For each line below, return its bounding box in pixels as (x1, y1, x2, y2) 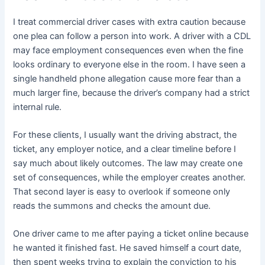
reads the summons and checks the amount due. (13, 201, 211, 212)
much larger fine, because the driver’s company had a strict (13, 87, 250, 98)
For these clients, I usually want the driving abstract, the (13, 130, 237, 141)
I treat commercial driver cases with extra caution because (13, 16, 246, 27)
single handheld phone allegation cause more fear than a (13, 73, 241, 84)
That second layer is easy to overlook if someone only (13, 186, 231, 198)
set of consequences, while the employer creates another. (13, 172, 246, 183)
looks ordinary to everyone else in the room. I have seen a (13, 59, 246, 70)
